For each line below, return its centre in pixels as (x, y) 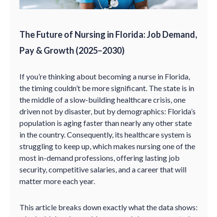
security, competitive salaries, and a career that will (103, 169)
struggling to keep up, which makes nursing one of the (107, 146)
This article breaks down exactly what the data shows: (108, 207)
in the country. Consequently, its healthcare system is (105, 134)
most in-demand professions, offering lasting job (100, 158)
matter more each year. (57, 181)
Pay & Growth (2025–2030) (72, 50)
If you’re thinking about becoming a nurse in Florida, (105, 76)
